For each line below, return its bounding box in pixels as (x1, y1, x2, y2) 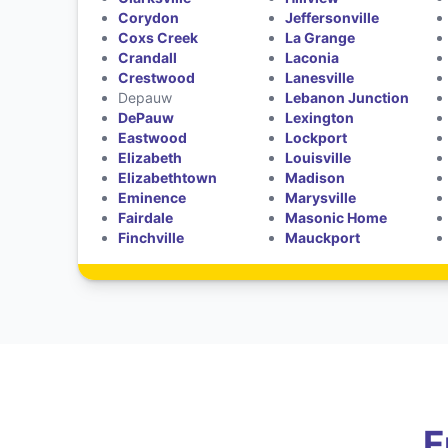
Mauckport (285, 228, 361, 246)
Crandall (117, 48, 177, 66)
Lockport (285, 128, 348, 146)
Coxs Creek (117, 28, 198, 46)
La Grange (285, 28, 356, 46)
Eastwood (117, 128, 187, 146)
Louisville (285, 148, 352, 166)
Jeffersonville (285, 8, 380, 26)
